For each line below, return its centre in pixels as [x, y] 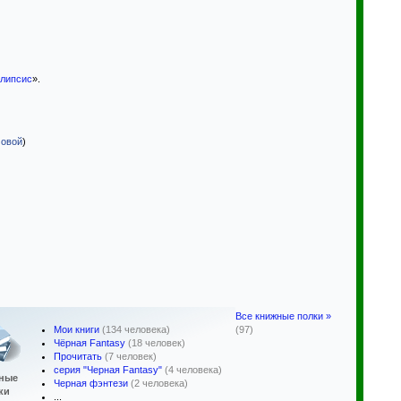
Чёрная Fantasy [90, 343]
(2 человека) [159, 383]
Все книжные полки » [283, 316]
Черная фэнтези [91, 383]
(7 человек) [131, 356]
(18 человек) [157, 343]
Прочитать [78, 356]
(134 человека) [136, 329]
